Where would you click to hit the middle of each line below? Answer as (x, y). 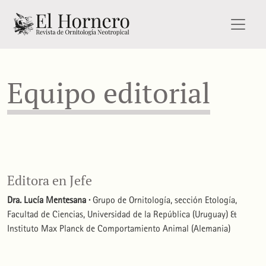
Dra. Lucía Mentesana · (49, 200)
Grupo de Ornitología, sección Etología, (164, 200)
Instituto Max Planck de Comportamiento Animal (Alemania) (119, 229)
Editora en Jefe (50, 181)
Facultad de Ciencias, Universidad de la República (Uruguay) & (122, 214)
